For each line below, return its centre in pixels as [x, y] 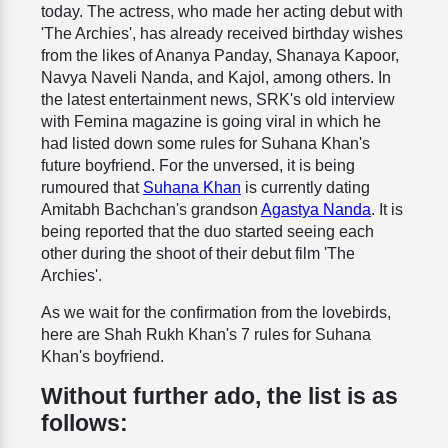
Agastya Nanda [316, 210]
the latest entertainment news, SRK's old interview [218, 100]
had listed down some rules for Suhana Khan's [205, 144]
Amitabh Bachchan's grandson [151, 210]
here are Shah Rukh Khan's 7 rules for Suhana [206, 335]
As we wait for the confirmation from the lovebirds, [216, 313]
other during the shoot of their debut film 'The [198, 254]
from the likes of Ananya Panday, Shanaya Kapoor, [220, 56]
